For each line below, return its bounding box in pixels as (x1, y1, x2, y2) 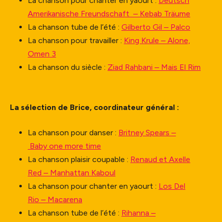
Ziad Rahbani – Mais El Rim (108, 62, 201, 72)
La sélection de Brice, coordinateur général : (10, 102, 179, 112)
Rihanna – (121, 208, 156, 218)
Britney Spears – (118, 127, 176, 137)
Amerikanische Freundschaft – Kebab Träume (28, 8, 190, 18)
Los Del (159, 181, 185, 191)
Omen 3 (28, 49, 56, 58)
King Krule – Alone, (124, 35, 190, 45)
